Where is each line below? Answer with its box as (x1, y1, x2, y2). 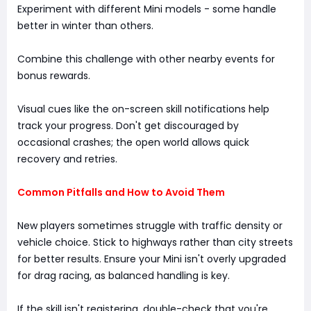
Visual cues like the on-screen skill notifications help (17, 102, 269, 117)
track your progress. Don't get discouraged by (17, 119, 239, 133)
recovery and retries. (17, 152, 117, 167)
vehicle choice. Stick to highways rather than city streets (17, 235, 293, 250)
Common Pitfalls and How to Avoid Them (17, 185, 225, 200)
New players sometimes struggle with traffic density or (17, 219, 283, 233)
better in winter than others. (17, 19, 153, 33)
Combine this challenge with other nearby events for (17, 52, 275, 67)
